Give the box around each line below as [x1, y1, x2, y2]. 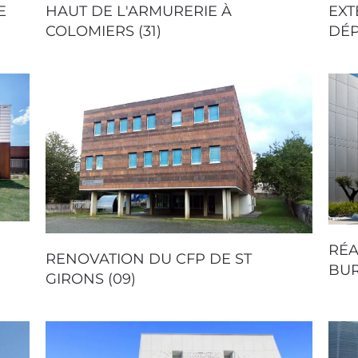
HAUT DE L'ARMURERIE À [46, 2, 233, 21]
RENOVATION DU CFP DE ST [46, 250, 253, 268]
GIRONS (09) [46, 270, 137, 288]
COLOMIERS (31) [46, 22, 162, 41]
